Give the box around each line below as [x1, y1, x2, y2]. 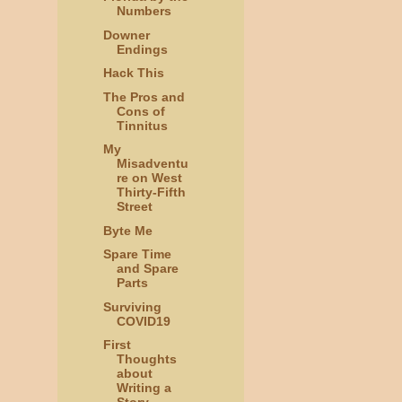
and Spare [116, 261, 179, 276]
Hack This [102, 66, 164, 81]
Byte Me [102, 223, 153, 238]
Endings [116, 41, 168, 57]
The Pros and [102, 89, 185, 104]
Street [116, 199, 153, 214]
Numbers [116, 4, 171, 19]
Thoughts [116, 352, 177, 367]
